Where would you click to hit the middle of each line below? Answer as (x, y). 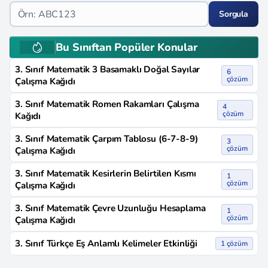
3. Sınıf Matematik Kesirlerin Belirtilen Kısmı (106, 173)
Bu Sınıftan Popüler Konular (126, 47)
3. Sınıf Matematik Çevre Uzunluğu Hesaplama (110, 208)
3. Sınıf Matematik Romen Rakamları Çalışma (107, 104)
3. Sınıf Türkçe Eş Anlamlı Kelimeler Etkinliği (106, 243)
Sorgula (233, 14)
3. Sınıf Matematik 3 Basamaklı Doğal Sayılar (108, 69)
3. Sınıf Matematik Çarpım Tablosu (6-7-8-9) (106, 139)
